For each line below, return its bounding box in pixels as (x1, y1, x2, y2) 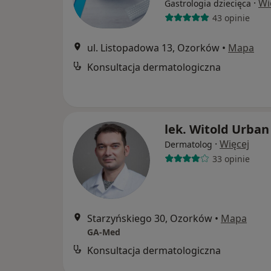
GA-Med (87, 226, 120, 238)
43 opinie (212, 11, 250, 24)
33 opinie (212, 152, 250, 165)
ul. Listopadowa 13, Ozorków (87, 41, 220, 55)
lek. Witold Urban (165, 121, 269, 138)
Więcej (220, 137, 249, 151)
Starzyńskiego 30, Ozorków (87, 212, 212, 226)
